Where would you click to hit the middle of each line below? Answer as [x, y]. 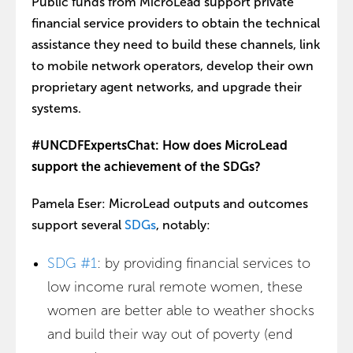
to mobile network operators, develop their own [173, 66]
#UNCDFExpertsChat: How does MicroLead [160, 145]
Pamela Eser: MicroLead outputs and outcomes [170, 204]
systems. [56, 108]
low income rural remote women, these [175, 287]
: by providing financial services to [204, 263]
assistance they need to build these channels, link [176, 45]
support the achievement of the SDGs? [146, 167]
